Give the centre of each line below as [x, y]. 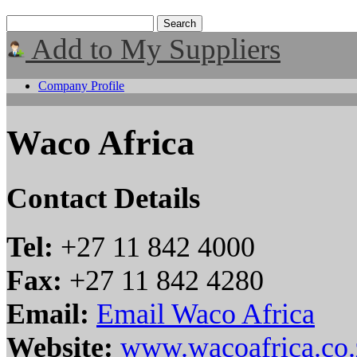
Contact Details [103, 198]
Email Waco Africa [206, 314]
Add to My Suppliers [153, 49]
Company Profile [81, 86]
